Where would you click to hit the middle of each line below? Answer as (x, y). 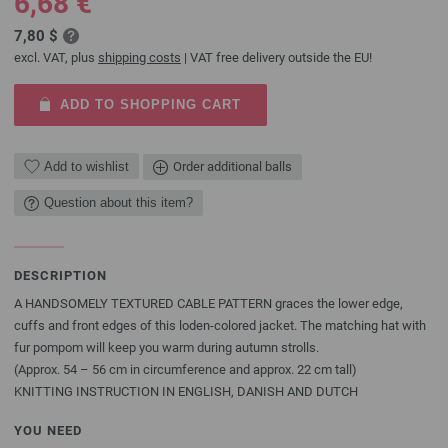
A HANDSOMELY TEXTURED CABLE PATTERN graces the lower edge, (208, 303)
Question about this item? (118, 202)
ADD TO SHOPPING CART (150, 104)
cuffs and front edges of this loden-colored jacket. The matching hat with (220, 325)
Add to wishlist (86, 166)
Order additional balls (232, 166)
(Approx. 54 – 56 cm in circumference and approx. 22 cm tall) (185, 369)
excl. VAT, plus (56, 57)
